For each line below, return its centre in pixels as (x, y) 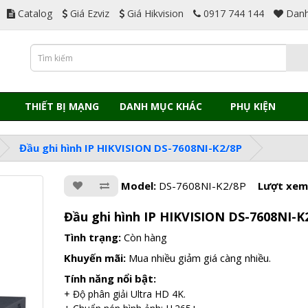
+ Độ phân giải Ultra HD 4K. (124, 294)
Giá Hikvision (155, 13)
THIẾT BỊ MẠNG (62, 106)
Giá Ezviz (90, 13)
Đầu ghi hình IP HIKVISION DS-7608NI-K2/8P (131, 148)
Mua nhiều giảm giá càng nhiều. (199, 258)
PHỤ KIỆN (253, 106)
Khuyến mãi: (96, 258)
